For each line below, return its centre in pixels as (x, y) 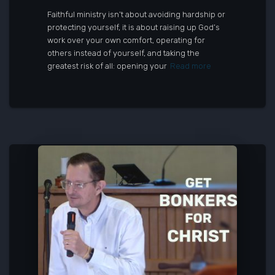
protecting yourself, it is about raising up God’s (134, 27)
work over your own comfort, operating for (126, 40)
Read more (191, 66)
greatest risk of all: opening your (107, 66)
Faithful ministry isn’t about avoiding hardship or (136, 14)
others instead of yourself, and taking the (123, 53)
